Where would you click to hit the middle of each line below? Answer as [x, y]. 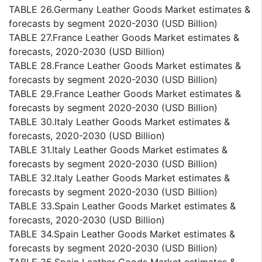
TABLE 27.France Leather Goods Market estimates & [124, 38]
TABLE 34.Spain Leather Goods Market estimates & [122, 234]
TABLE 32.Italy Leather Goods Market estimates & [119, 178]
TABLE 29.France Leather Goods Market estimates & [125, 94]
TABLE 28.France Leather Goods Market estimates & [125, 66]
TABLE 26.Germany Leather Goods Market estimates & [130, 10]
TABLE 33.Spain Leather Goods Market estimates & [122, 206]
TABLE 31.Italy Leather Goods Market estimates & [118, 150]
